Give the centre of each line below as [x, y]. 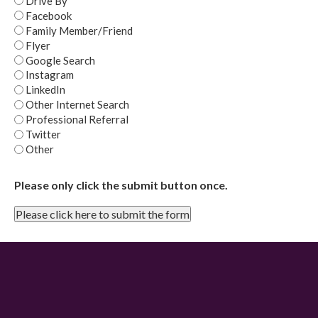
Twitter [43, 135]
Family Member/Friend [79, 30]
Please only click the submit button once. [121, 185]
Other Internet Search [77, 105]
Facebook [49, 15]
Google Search [60, 60]
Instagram [50, 75]
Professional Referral [77, 120]
